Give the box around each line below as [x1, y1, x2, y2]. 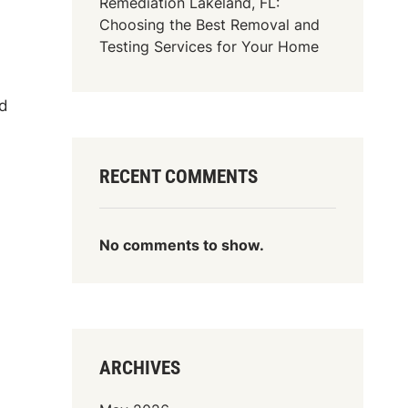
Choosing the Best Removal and [99, 15, 321, 34]
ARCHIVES [99, 356, 181, 379]
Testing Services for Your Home [99, 36, 320, 56]
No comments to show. [99, 235, 265, 254]
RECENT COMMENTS [99, 165, 259, 188]
